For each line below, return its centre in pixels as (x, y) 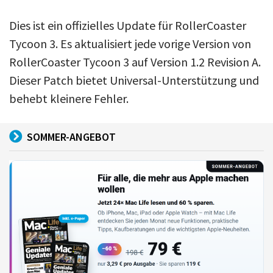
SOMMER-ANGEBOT (71, 136)
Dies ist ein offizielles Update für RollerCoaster (128, 25)
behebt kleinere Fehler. (69, 98)
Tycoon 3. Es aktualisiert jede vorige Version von (130, 43)
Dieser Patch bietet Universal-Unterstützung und (134, 80)
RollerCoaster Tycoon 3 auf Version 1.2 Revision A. (135, 62)
